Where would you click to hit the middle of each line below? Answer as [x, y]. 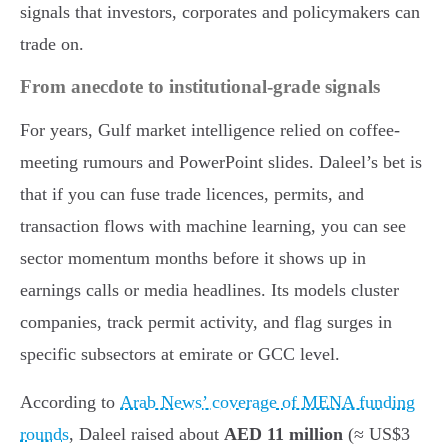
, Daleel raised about [146, 433]
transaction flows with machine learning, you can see [213, 225]
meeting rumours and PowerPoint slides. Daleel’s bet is [221, 161]
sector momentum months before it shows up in [193, 257]
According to [70, 401]
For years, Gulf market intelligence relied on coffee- [210, 129]
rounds [44, 433]
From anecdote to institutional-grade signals [200, 86]
